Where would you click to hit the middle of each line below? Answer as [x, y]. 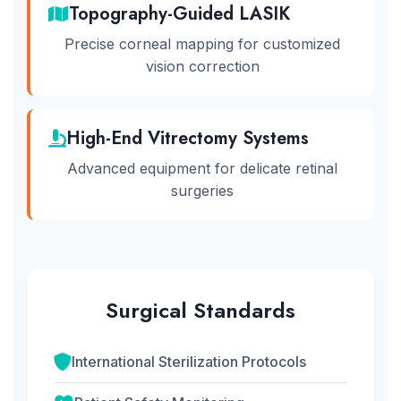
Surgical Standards [200, 310]
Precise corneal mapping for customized [202, 44]
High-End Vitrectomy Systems [188, 138]
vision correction [202, 66]
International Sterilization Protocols [189, 362]
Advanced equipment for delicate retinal [202, 168]
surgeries [202, 191]
